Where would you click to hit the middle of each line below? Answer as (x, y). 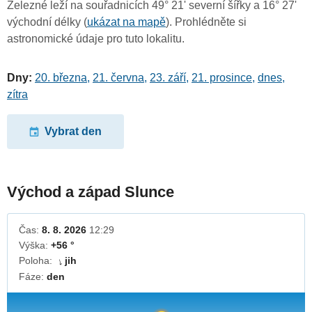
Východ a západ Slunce (91, 192)
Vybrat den (73, 132)
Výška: (35, 245)
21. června (118, 78)
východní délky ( (47, 22)
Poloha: (37, 260)
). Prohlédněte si (206, 22)
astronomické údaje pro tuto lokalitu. (96, 39)
